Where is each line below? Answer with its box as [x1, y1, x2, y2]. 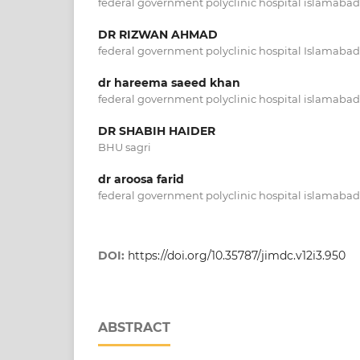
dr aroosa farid [98, 172, 184, 187]
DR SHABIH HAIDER [98, 124, 215, 138]
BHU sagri [98, 141, 151, 153]
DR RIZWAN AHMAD [98, 27, 218, 42]
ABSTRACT [98, 320, 170, 336]
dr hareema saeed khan [98, 75, 240, 90]
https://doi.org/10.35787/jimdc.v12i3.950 [128, 248, 346, 264]
